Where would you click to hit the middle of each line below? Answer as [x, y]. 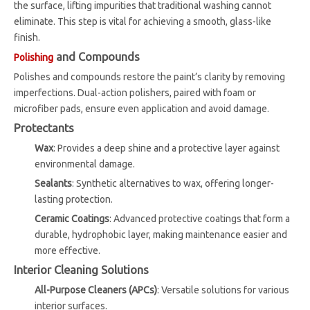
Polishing [34, 58]
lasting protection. [74, 200]
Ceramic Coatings [72, 219]
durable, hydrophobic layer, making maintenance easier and [161, 235]
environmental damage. [85, 164]
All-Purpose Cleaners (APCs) [96, 290]
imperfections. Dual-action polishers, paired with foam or [135, 93]
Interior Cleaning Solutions [81, 270]
